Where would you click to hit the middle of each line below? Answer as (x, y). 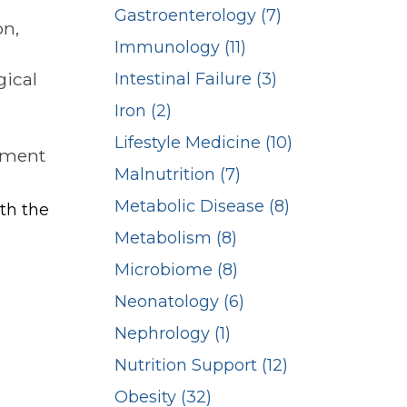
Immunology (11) (180, 48)
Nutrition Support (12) (201, 366)
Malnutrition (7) (178, 175)
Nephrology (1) (173, 334)
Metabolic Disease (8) (202, 207)
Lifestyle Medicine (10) (203, 143)
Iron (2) (143, 111)
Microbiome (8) (176, 270)
